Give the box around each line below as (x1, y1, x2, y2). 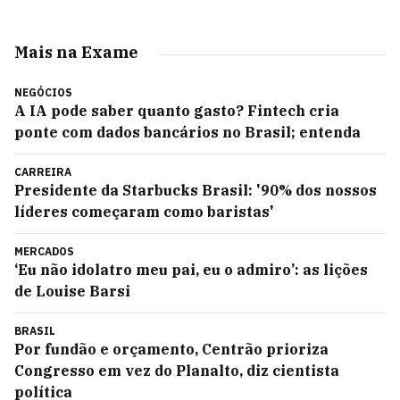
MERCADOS (14, 245, 74, 258)
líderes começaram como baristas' (14, 203, 274, 221)
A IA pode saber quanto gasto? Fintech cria (14, 102, 339, 120)
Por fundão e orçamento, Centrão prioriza (14, 340, 329, 358)
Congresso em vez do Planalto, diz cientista (14, 362, 339, 379)
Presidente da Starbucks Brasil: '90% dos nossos (14, 181, 377, 199)
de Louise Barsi (14, 282, 130, 300)
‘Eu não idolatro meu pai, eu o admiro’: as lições (14, 261, 368, 279)
